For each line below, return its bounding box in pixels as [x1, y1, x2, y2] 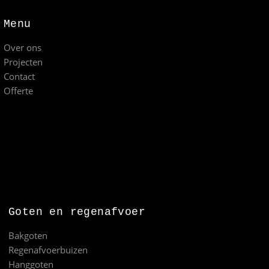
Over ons [3, 41, 41, 53]
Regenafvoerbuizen [8, 243, 88, 256]
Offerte [3, 84, 33, 97]
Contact [3, 70, 35, 82]
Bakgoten [8, 229, 47, 241]
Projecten [3, 55, 43, 68]
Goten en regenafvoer [8, 205, 145, 218]
